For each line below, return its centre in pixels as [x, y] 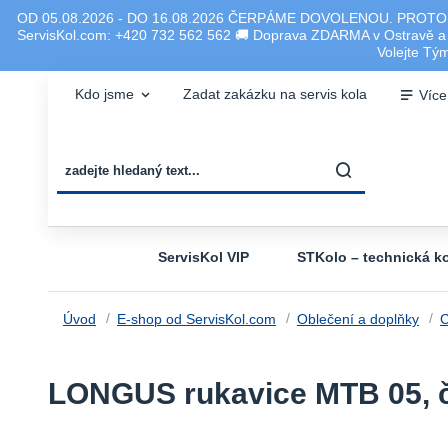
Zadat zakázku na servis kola [274, 94]
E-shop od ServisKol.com [196, 319]
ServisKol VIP [203, 257]
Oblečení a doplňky [357, 319]
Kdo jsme [104, 94]
